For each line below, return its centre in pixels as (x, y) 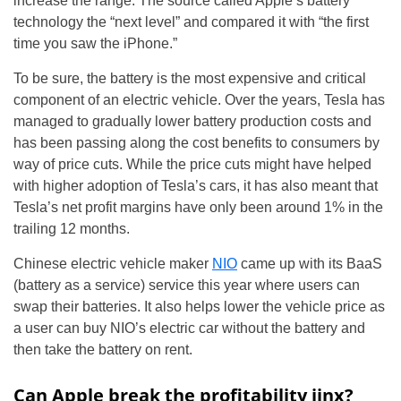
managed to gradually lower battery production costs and (192, 121)
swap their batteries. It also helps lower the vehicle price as (199, 306)
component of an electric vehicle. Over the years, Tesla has (199, 99)
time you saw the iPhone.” (95, 43)
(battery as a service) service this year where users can (187, 285)
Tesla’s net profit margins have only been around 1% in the (198, 207)
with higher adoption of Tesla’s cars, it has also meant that (196, 185)
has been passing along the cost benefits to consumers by (196, 142)
